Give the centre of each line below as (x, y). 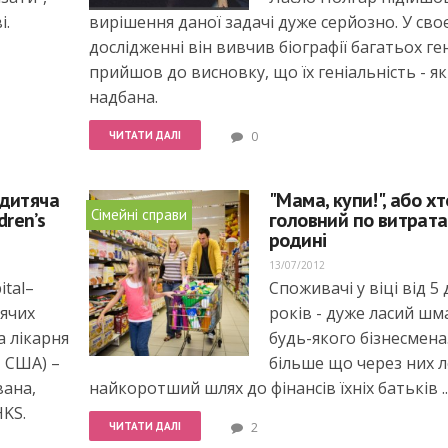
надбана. (123, 97)
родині (298, 240)
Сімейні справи (139, 214)
